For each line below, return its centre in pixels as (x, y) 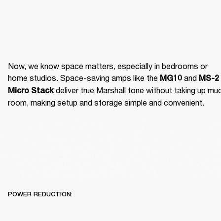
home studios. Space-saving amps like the (84, 78)
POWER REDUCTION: (40, 194)
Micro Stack (31, 91)
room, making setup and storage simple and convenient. (106, 103)
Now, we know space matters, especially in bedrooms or (108, 66)
